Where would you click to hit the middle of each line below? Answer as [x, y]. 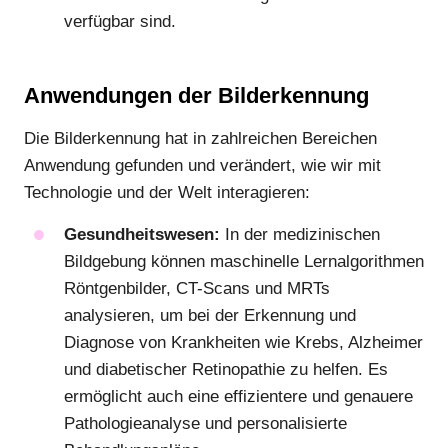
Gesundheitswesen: [142, 234]
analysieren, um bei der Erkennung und [210, 315]
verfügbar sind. [120, 22]
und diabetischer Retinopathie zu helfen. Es [226, 369]
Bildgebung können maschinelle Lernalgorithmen [244, 261]
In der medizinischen [300, 234]
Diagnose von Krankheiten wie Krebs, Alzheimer [243, 342]
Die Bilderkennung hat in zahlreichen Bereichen [200, 139]
